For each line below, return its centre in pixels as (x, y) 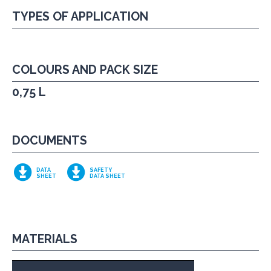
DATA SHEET (107, 176)
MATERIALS (45, 240)
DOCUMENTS (50, 140)
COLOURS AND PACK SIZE (85, 70)
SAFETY (101, 170)
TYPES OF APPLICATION (80, 17)
